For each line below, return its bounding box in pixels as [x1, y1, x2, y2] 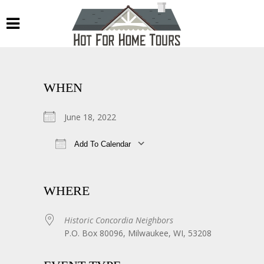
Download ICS [64, 156, 118, 167]
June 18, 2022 [64, 111, 126, 123]
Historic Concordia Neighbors [64, 214, 173, 226]
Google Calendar [193, 156, 257, 167]
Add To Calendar [72, 140, 131, 148]
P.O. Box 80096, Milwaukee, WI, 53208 [64, 227, 212, 239]
